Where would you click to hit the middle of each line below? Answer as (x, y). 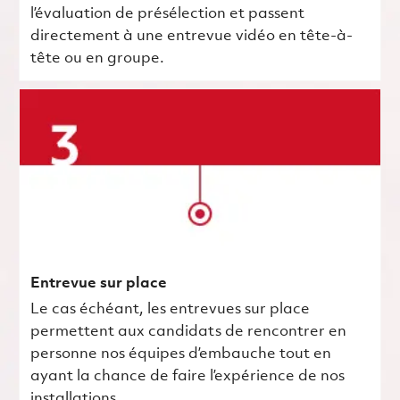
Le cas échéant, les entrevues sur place (170, 309)
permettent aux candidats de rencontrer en (188, 331)
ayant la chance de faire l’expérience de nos (187, 376)
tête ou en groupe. (97, 58)
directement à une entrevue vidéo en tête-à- (191, 36)
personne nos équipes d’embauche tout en (180, 354)
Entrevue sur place (98, 283)
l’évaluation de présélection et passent (167, 13)
